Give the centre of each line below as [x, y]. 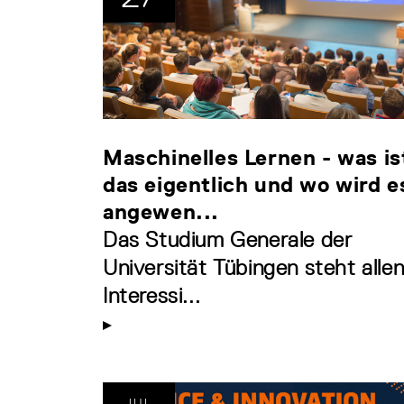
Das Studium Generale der [228, 239]
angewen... [161, 211]
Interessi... [152, 295]
